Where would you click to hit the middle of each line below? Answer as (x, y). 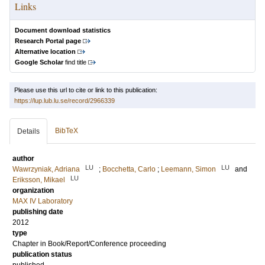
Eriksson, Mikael (39, 180)
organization (33, 190)
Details (28, 131)
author (23, 159)
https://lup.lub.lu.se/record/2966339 (64, 101)
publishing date (38, 212)
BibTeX (67, 131)
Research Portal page (48, 41)
